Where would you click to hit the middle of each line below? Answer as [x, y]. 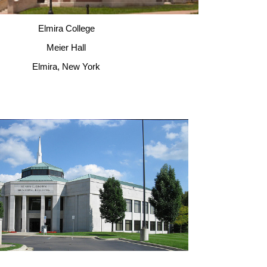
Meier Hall [66, 48]
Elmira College [66, 29]
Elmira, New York [66, 67]
